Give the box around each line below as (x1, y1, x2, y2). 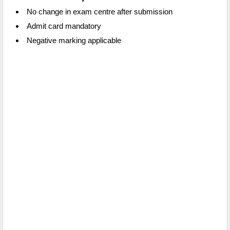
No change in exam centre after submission (27, 7, 172, 16)
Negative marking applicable (27, 36, 121, 45)
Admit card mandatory (27, 22, 101, 31)
